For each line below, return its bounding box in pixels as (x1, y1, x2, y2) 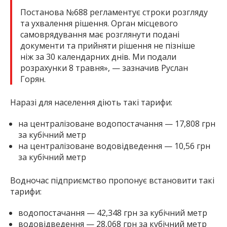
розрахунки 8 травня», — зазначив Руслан (20, 62, 188, 74)
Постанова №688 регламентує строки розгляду (20, 7, 208, 18)
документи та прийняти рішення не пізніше (20, 40, 195, 52)
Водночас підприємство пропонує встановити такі (10, 175, 214, 186)
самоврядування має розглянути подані (20, 29, 179, 41)
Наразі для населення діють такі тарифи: (10, 97, 172, 108)
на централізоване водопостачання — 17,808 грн (18, 118, 215, 130)
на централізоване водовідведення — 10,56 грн (18, 140, 210, 152)
